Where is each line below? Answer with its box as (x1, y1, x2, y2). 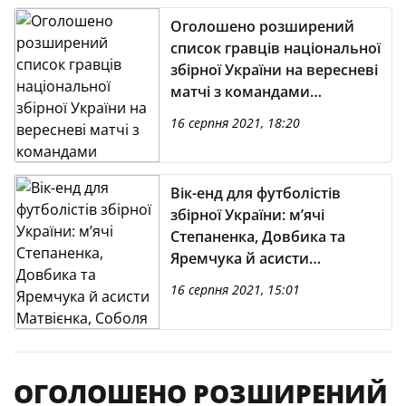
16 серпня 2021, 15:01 (170, 280, 300, 298)
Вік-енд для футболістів (170, 182, 341, 203)
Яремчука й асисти (170, 247, 309, 268)
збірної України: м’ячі (170, 204, 324, 225)
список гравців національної (170, 37, 381, 58)
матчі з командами (170, 81, 310, 101)
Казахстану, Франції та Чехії (170, 102, 370, 123)
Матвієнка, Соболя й (170, 269, 319, 290)
